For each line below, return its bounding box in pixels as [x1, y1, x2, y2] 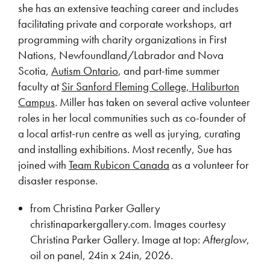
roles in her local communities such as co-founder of [18, 110, 246, 125]
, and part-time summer [118, 63, 220, 78]
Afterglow [202, 232, 246, 247]
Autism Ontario [51, 63, 118, 78]
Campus [18, 95, 55, 110]
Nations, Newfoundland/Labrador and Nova [18, 48, 224, 63]
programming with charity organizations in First [18, 32, 227, 47]
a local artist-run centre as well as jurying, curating [18, 126, 240, 141]
